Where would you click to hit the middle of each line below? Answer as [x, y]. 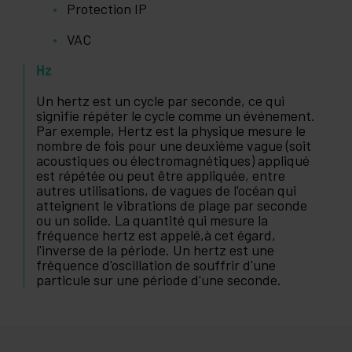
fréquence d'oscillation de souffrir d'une [156, 265]
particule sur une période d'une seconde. [159, 280]
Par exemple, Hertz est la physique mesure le [171, 131]
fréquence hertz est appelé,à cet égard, [156, 235]
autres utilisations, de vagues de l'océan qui [166, 191]
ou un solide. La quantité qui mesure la [152, 220]
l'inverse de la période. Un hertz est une [155, 250]
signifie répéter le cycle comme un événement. [176, 116]
